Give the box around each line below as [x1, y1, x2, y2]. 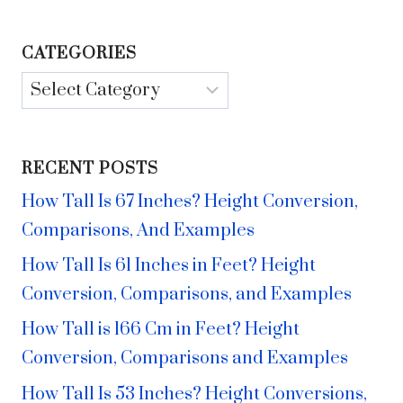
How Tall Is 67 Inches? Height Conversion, [22, 190, 358, 213]
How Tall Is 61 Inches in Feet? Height [22, 255, 316, 278]
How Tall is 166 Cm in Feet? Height [22, 318, 300, 342]
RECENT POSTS [22, 158, 158, 180]
